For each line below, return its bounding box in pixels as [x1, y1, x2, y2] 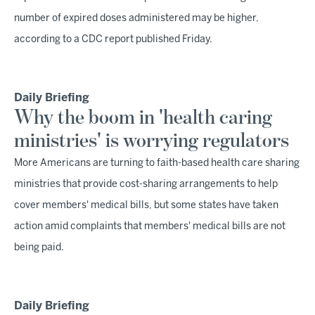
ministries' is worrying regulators [14, 131, 289, 153]
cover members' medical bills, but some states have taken [14, 201, 278, 211]
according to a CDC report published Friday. [14, 35, 212, 45]
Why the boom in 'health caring [14, 108, 272, 129]
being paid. [14, 243, 64, 253]
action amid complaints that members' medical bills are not [14, 222, 285, 232]
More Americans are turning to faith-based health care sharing [14, 159, 300, 169]
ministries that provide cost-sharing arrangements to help [14, 180, 278, 190]
